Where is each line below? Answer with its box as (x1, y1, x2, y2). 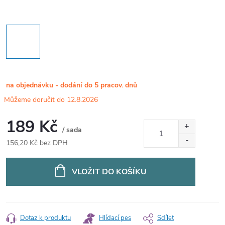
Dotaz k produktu (20, 213, 71, 223)
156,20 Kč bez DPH (6, 138, 68, 148)
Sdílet (157, 213, 174, 223)
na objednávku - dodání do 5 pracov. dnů (6, 80, 137, 90)
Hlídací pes (99, 213, 131, 223)
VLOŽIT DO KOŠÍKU (71, 166, 147, 178)
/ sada (62, 125, 82, 135)
